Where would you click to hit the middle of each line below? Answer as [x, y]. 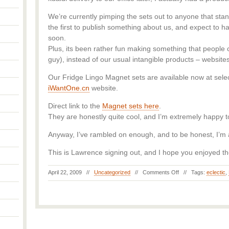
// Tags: [193, 172]
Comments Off [161, 172]
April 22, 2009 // [71, 172]
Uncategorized [112, 172]
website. [104, 88]
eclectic [216, 172]
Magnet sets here [131, 106]
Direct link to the [75, 106]
